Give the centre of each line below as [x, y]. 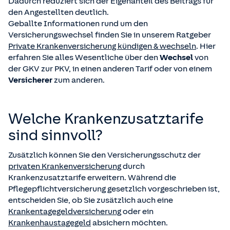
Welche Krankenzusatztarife [106, 119]
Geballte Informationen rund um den [78, 24]
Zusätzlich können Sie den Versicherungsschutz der [104, 155]
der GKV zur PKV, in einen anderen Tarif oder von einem [110, 69]
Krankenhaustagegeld [50, 223]
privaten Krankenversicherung [65, 167]
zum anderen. [79, 80]
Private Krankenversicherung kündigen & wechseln [102, 46]
